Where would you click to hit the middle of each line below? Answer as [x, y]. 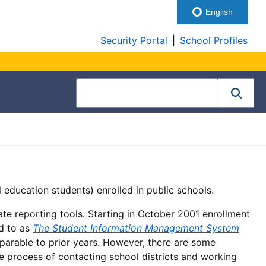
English [218, 12]
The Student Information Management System [136, 228]
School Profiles [214, 40]
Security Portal [134, 40]
